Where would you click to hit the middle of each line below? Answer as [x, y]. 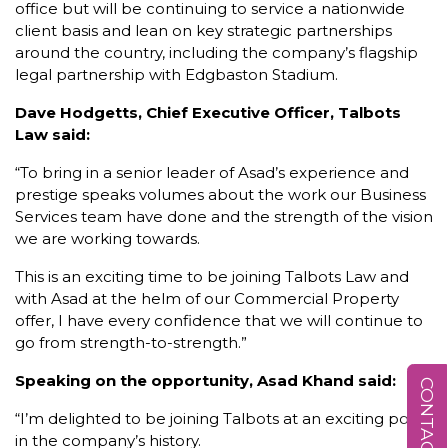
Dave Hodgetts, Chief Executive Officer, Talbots [208, 112]
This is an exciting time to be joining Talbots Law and [212, 276]
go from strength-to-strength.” [131, 342]
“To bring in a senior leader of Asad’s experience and [212, 172]
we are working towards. [107, 238]
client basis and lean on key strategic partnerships [203, 30]
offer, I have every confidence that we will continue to [219, 320]
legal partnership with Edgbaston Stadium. [176, 74]
